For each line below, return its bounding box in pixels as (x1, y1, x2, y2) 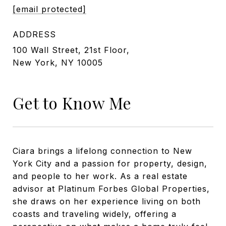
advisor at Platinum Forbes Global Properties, (13, 183, 210, 194)
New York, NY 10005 (13, 58, 103, 68)
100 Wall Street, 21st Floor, (13, 45, 130, 55)
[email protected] (13, 4, 86, 14)
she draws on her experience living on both (13, 196, 201, 206)
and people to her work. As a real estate (13, 171, 188, 181)
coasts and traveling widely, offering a (13, 208, 177, 219)
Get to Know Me (13, 92, 132, 114)
